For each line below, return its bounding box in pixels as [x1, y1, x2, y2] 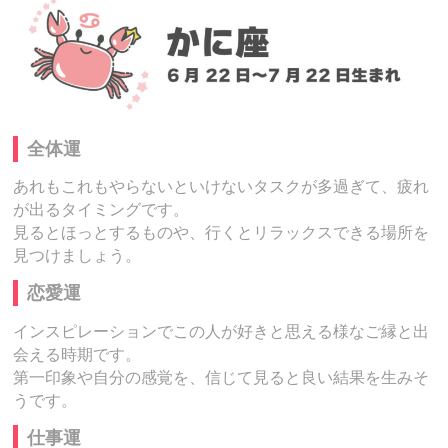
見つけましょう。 [13, 247, 142, 265]
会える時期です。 [13, 345, 142, 363]
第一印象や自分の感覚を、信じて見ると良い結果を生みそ [13, 368, 430, 386]
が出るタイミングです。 [13, 201, 190, 219]
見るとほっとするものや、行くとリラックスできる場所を [13, 224, 430, 242]
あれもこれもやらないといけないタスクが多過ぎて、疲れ [13, 178, 430, 196]
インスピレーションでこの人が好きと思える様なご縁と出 [13, 322, 430, 340]
